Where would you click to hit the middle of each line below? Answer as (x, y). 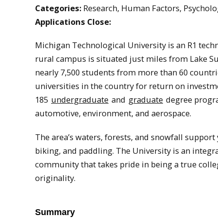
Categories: (58, 8)
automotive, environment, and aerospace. (113, 113)
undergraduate (80, 100)
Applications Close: (73, 21)
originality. (55, 178)
